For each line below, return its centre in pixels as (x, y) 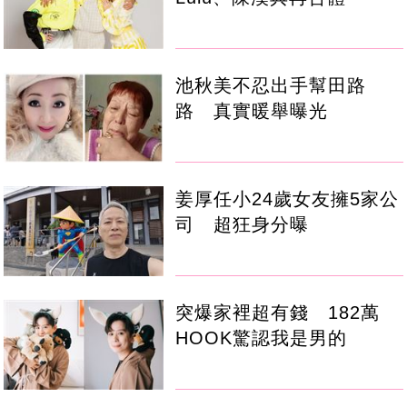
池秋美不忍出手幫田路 (271, 86)
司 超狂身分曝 (243, 225)
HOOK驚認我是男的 (262, 338)
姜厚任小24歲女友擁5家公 (288, 199)
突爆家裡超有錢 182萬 (278, 313)
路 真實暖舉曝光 (252, 111)
